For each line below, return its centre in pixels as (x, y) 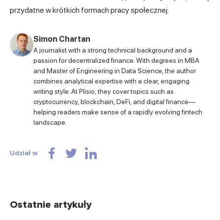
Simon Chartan (62, 39)
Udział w (24, 153)
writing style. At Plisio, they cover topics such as (104, 91)
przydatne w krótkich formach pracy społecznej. (89, 10)
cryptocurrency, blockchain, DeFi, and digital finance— (114, 101)
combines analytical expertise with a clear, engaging (111, 81)
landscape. (50, 122)
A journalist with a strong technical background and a (113, 50)
